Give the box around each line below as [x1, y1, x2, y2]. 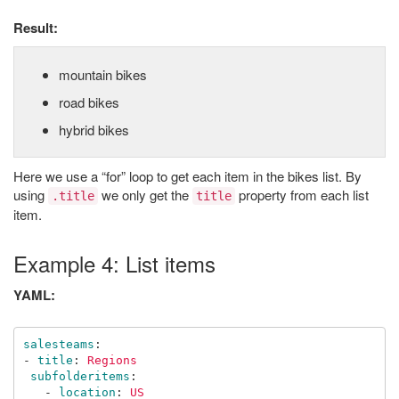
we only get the [98, 185, 192, 204]
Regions [86, 353, 137, 367]
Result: [13, 18, 58, 37]
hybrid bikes [59, 120, 129, 139]
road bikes [59, 93, 119, 111]
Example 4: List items [13, 248, 216, 279]
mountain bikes [59, 65, 147, 84]
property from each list [235, 185, 369, 204]
